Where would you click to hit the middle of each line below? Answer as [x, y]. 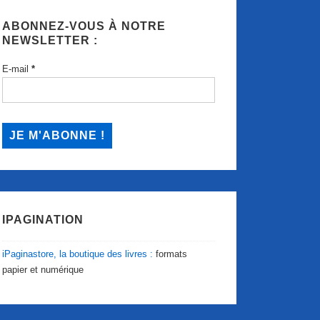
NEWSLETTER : [50, 41]
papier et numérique [43, 269]
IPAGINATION [43, 219]
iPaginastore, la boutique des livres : [78, 254]
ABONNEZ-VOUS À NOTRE [84, 26]
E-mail [17, 69]
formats [170, 254]
